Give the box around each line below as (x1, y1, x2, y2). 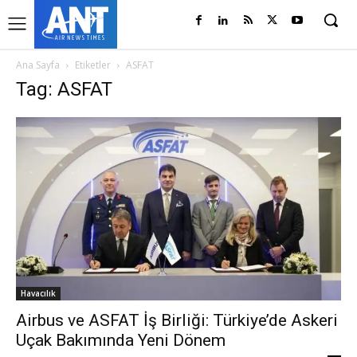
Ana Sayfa (16, 58, 60, 72)
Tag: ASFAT (16, 78, 112, 100)
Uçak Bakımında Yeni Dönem (16, 330, 226, 350)
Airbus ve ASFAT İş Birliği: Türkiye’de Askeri (16, 310, 338, 330)
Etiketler (75, 58, 111, 72)
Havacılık (21, 287, 56, 299)
